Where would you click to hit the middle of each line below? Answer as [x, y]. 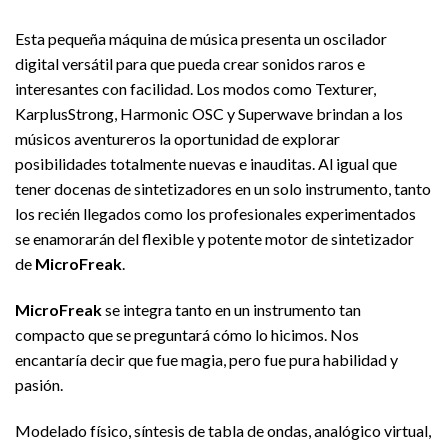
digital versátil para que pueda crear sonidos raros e [190, 64]
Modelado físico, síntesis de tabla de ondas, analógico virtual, [223, 431]
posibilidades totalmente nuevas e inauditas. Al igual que [206, 164]
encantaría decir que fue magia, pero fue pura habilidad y [206, 360]
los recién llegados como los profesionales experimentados [215, 214]
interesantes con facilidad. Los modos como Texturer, [195, 89]
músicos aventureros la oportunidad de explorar [177, 139]
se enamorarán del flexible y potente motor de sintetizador [214, 239]
